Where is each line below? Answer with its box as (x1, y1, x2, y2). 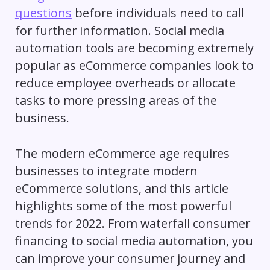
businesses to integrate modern (14, 162, 198, 179)
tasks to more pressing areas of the (14, 92, 217, 108)
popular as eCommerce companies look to (14, 57, 254, 74)
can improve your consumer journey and (14, 250, 245, 266)
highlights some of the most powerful (14, 197, 231, 214)
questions (14, 4, 72, 21)
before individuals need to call (71, 4, 244, 21)
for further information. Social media (14, 22, 224, 39)
